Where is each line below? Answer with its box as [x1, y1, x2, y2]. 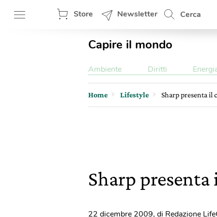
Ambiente [88, 64, 122, 75]
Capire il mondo [88, 37, 172, 52]
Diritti [147, 64, 167, 75]
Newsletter [117, 9, 157, 19]
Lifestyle [120, 91, 149, 99]
